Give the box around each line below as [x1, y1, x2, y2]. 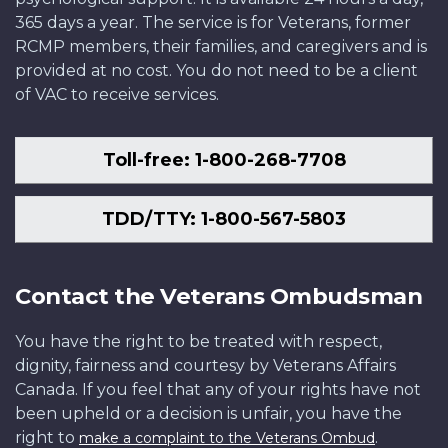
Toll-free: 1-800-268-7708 [102, 149, 346, 172]
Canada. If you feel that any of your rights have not [15, 380, 421, 400]
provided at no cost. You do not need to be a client [15, 61, 418, 81]
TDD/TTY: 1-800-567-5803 [102, 207, 346, 230]
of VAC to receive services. [15, 85, 219, 105]
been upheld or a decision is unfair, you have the [15, 404, 402, 424]
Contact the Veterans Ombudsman [15, 282, 422, 311]
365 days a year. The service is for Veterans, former [15, 13, 411, 33]
